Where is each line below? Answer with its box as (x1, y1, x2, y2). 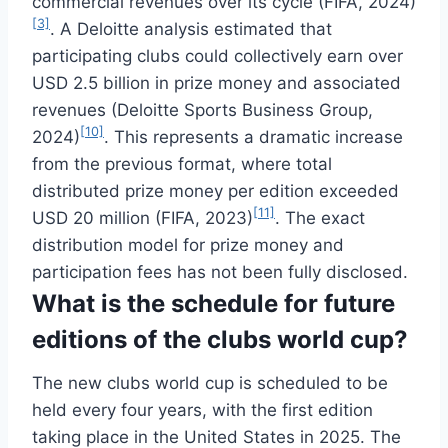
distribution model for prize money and (32, 234, 344, 255)
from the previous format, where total (32, 153, 332, 174)
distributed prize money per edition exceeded (32, 180, 399, 201)
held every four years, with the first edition (32, 399, 373, 420)
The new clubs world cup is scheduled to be (32, 372, 388, 393)
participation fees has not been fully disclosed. (32, 261, 408, 282)
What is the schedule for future (32, 288, 395, 318)
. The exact (275, 207, 365, 228)
